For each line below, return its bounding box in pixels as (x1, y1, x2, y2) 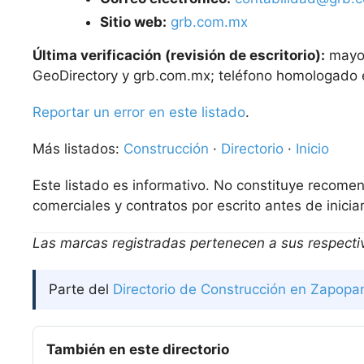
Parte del (49, 281, 113, 297)
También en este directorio (46, 341, 229, 357)
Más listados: (32, 141, 123, 157)
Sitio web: (100, 14, 167, 30)
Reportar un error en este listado (32, 104, 245, 120)
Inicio (296, 141, 329, 157)
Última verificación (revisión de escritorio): (32, 47, 325, 63)
